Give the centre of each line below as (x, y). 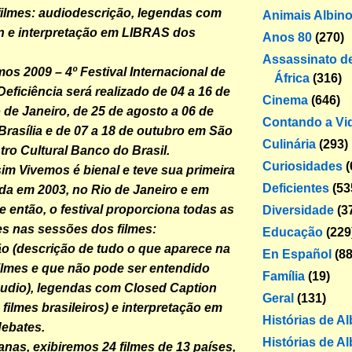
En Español (297, 254)
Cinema (285, 100)
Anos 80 (287, 37)
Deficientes (296, 188)
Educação (293, 232)
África (292, 78)
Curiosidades (302, 166)
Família (284, 276)
